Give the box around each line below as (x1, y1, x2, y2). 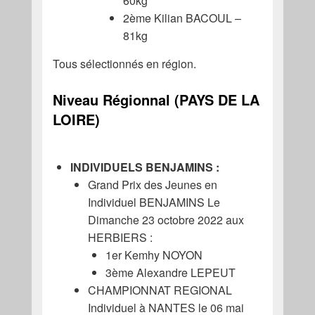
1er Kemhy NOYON (105, 247, 202, 264)
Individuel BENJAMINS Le (87, 194, 220, 211)
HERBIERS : (87, 229, 153, 246)
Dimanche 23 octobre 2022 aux (87, 212, 244, 229)
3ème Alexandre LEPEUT (105, 264, 236, 281)
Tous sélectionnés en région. (52, 55, 196, 72)
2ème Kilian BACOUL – (122, 9, 241, 26)
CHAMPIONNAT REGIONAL (87, 282, 232, 299)
